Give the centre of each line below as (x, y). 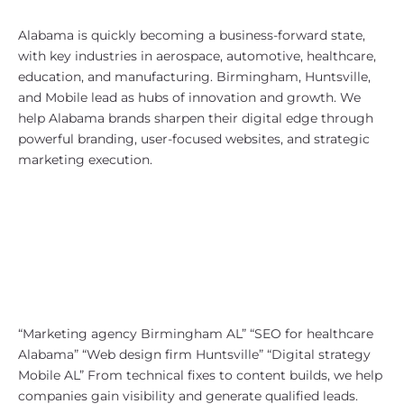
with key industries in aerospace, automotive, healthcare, (197, 56)
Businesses (77, 205)
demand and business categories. (193, 289)
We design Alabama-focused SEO (193, 242)
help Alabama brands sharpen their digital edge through (196, 118)
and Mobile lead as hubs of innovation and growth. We (189, 97)
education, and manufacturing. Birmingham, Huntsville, (194, 77)
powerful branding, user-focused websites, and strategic (194, 139)
